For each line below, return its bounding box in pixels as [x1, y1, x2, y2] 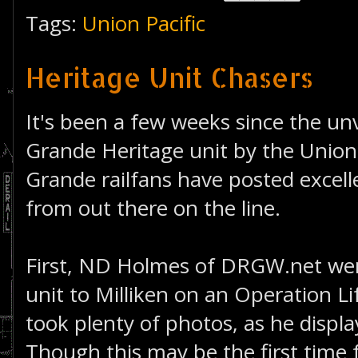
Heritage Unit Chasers [26, 61, 313, 94]
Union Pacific [82, 9, 205, 38]
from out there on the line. [26, 193, 280, 222]
